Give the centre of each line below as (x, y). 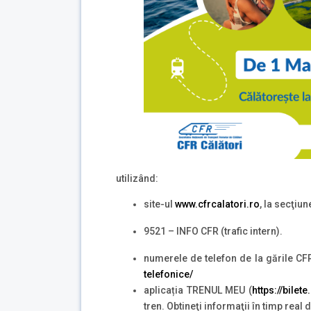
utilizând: (137, 178)
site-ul (159, 204)
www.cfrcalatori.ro (217, 204)
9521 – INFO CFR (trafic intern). (213, 231)
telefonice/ (168, 274)
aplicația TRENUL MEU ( (198, 290)
